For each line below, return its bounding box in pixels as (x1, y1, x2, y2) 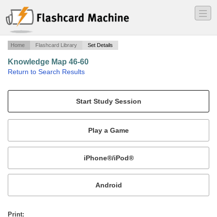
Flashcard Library (35, 42, 77, 48)
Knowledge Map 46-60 (8, 58, 89, 66)
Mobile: (8, 142, 40, 151)
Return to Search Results (8, 68, 85, 76)
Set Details (88, 42, 113, 48)
